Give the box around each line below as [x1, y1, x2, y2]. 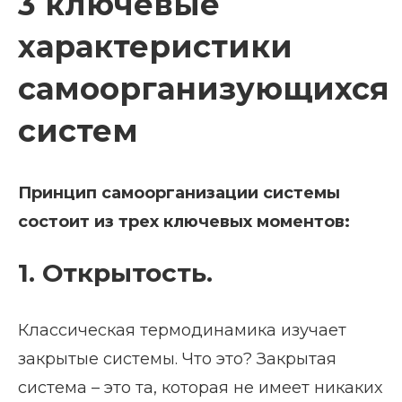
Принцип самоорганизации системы [18, 182, 340, 203]
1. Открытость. [18, 257, 213, 288]
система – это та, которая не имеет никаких [18, 377, 382, 398]
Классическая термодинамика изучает [18, 319, 346, 340]
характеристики [18, 27, 293, 66]
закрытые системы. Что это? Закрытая [18, 348, 336, 369]
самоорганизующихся [18, 69, 389, 108]
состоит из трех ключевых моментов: [18, 211, 350, 232]
